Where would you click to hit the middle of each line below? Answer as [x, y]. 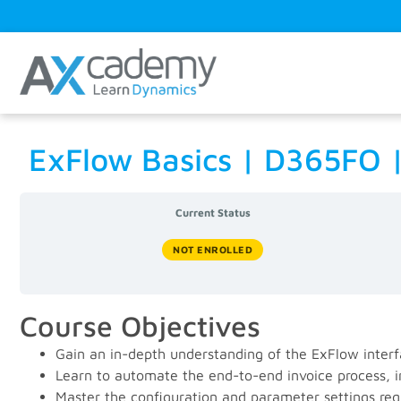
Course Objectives [140, 326]
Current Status [213, 213]
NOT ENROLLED [213, 249]
